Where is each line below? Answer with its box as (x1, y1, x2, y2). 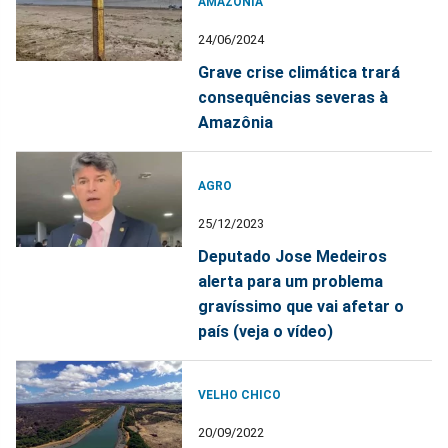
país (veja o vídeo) (198, 322, 334, 342)
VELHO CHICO (198, 388, 282, 403)
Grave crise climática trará (198, 63, 401, 83)
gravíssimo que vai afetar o (198, 297, 405, 317)
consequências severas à (198, 88, 389, 108)
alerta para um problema (198, 272, 384, 292)
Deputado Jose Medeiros (198, 247, 388, 267)
